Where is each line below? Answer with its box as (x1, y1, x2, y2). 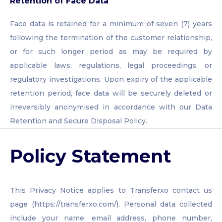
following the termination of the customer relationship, (10, 33, 212, 43)
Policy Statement (10, 145, 171, 167)
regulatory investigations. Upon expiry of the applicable (10, 75, 212, 84)
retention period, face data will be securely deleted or (10, 89, 212, 98)
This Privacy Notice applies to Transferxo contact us (10, 186, 212, 195)
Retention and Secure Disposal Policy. (10, 116, 147, 126)
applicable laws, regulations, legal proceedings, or (10, 61, 212, 70)
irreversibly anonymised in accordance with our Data (10, 103, 212, 112)
